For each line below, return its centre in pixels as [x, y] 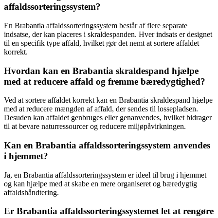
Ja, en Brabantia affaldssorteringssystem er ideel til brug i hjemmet [105, 175]
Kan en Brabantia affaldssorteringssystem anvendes [107, 145]
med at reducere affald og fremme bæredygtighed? [105, 81]
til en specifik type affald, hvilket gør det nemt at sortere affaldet [101, 43]
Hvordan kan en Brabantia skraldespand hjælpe [101, 71]
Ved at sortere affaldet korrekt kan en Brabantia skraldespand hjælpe [108, 100]
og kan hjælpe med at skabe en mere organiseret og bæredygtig [100, 183]
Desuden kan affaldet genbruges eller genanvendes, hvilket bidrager [108, 118]
